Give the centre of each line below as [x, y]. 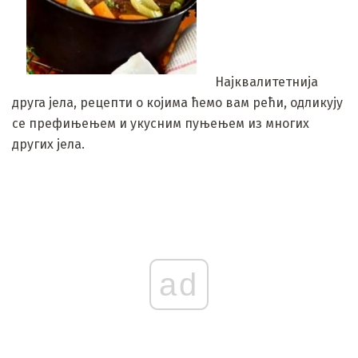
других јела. [48, 144]
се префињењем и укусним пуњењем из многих [161, 123]
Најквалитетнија [265, 82]
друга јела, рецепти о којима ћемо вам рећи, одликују [177, 102]
